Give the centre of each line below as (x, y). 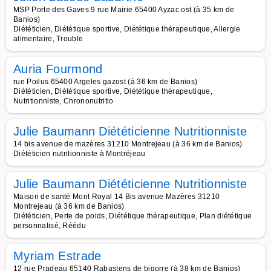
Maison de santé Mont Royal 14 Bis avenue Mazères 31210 (117, 197)
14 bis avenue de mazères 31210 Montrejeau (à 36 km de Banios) (128, 144)
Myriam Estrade (57, 256)
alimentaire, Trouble (48, 39)
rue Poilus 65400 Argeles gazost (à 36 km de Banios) (106, 82)
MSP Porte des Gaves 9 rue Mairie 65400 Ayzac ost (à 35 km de (124, 10)
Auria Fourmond (58, 69)
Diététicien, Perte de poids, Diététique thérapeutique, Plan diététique (133, 216)
